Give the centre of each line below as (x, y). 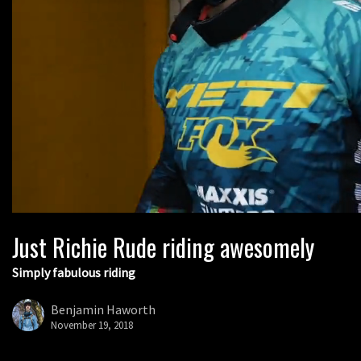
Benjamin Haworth (103, 309)
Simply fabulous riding (74, 273)
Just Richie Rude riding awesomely (163, 247)
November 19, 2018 (92, 324)
